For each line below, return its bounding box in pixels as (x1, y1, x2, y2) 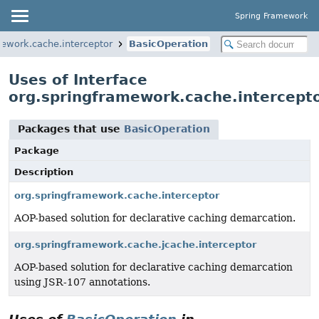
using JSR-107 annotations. (14, 276, 150, 288)
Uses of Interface (9, 71, 147, 88)
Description (14, 167, 73, 177)
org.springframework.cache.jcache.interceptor (14, 239, 256, 250)
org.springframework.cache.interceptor (14, 190, 219, 201)
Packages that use (18, 123, 124, 135)
